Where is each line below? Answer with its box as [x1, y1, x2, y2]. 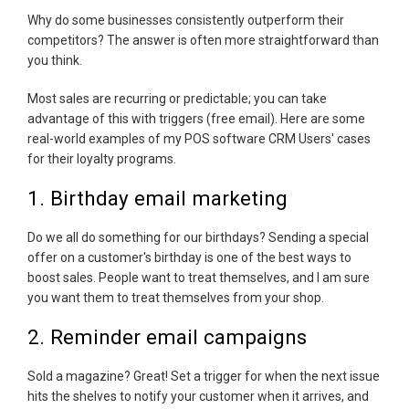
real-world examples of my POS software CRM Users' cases [27, 131, 371, 146]
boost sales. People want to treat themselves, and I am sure [27, 269, 370, 285]
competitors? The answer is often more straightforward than [27, 32, 379, 47]
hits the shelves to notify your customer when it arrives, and [27, 388, 369, 404]
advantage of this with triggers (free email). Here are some [27, 110, 365, 126]
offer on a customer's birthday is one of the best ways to [27, 249, 351, 265]
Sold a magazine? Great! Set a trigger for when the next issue [27, 368, 380, 383]
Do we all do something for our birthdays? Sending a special [27, 229, 369, 245]
